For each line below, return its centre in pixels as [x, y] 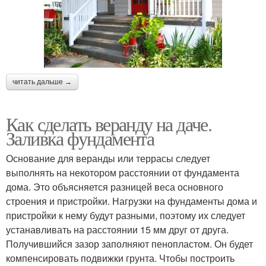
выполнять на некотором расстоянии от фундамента [123, 172]
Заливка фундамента [80, 138]
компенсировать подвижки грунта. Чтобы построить [120, 258]
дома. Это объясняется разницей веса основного [115, 186]
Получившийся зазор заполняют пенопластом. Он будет [129, 243]
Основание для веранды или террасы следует [108, 158]
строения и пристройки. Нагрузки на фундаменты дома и [132, 201]
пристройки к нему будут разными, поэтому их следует [126, 215]
